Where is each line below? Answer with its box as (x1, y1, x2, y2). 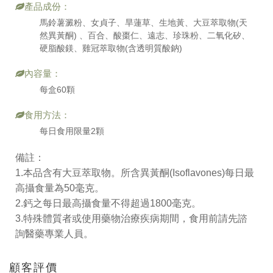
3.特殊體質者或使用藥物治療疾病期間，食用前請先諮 (15, 213, 247, 224)
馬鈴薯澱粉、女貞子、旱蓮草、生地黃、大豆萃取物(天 (40, 18, 247, 28)
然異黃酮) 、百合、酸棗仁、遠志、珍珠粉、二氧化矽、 (40, 30, 250, 41)
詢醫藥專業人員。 (15, 229, 93, 239)
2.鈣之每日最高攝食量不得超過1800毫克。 (15, 198, 201, 209)
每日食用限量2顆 (40, 126, 104, 136)
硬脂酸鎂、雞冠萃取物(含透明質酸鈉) (40, 43, 182, 54)
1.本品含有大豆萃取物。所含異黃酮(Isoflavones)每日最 (15, 168, 254, 179)
